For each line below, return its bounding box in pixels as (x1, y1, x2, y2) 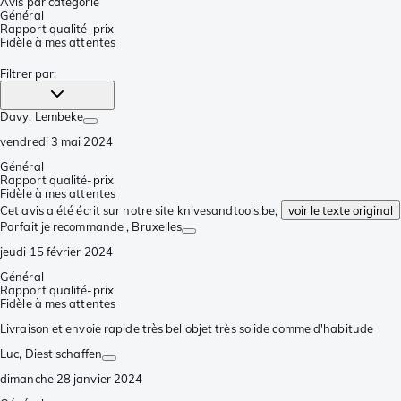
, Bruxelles (126, 218, 183, 234)
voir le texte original (287, 202, 393, 218)
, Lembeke (29, 108, 84, 124)
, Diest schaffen (19, 346, 102, 361)
